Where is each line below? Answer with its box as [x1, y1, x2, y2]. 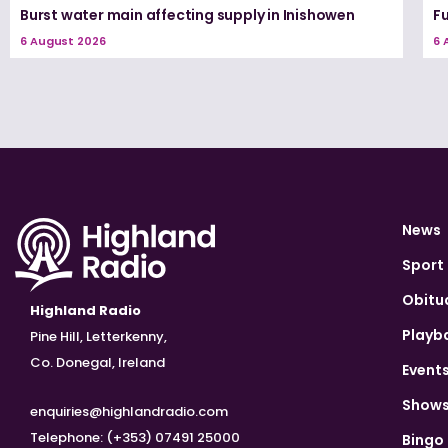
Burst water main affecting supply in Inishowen [20, 5, 355, 26]
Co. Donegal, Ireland [30, 353, 165, 373]
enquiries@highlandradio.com [30, 402, 228, 421]
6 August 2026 [20, 33, 106, 50]
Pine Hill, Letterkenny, [30, 327, 167, 347]
